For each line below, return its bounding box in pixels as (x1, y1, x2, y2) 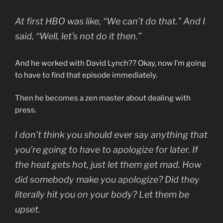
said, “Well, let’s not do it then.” (15, 30, 141, 41)
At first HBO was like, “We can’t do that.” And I (15, 15, 205, 26)
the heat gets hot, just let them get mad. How (15, 159, 201, 170)
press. (15, 106, 36, 115)
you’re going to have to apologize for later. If (15, 144, 198, 155)
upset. (15, 204, 40, 215)
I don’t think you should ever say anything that (15, 129, 208, 140)
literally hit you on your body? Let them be (15, 189, 189, 200)
